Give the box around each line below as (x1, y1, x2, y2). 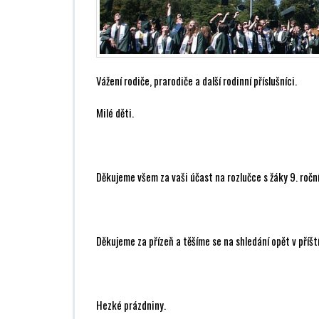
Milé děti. (96, 104, 134, 120)
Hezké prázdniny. (96, 296, 166, 313)
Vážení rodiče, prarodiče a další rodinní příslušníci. (96, 72, 297, 88)
